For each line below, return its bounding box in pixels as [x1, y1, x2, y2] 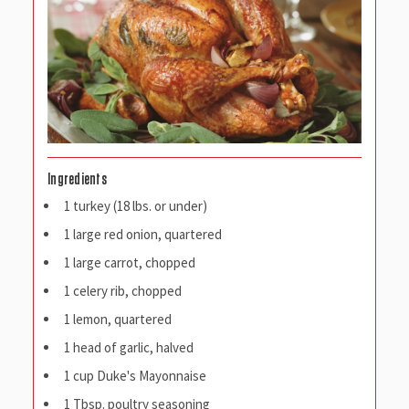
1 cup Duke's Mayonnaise [64, 367, 206, 385]
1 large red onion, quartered [64, 225, 222, 244]
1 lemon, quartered [64, 310, 172, 329]
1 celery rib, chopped [64, 282, 182, 300]
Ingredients [47, 172, 107, 188]
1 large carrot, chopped [64, 254, 195, 272]
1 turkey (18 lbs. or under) [64, 197, 207, 215]
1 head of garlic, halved [64, 339, 194, 357]
